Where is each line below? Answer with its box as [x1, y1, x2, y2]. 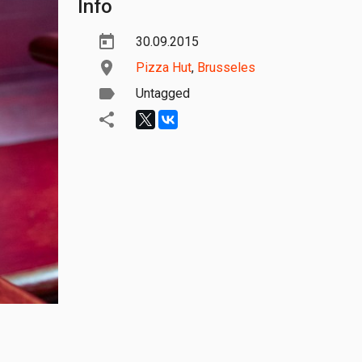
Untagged [136, 86, 190, 101]
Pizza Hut [136, 60, 192, 75]
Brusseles [197, 60, 255, 75]
